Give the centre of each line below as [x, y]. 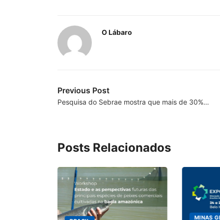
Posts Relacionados [114, 147]
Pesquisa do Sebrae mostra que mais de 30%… [133, 102]
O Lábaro [117, 32]
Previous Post [83, 90]
